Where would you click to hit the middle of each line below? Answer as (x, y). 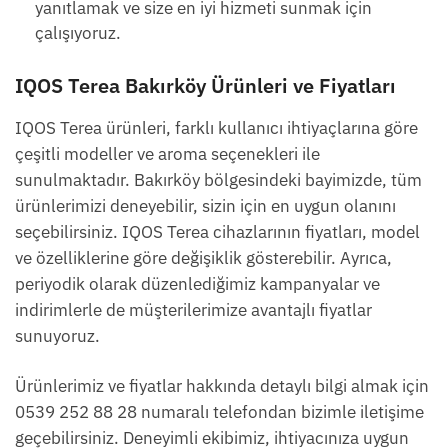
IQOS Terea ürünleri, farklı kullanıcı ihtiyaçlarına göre (216, 128)
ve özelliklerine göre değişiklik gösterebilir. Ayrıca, (203, 258)
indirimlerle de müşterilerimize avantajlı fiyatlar (193, 310)
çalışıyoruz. (78, 33)
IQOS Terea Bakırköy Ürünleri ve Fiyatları (205, 86)
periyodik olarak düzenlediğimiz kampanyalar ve (197, 284)
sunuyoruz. (57, 336)
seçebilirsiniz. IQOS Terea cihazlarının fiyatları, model (217, 232)
